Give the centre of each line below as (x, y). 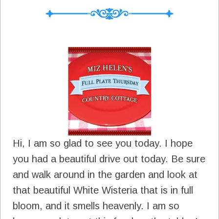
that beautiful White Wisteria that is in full (103, 190)
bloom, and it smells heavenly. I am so (96, 206)
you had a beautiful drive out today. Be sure (109, 159)
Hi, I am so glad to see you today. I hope (103, 143)
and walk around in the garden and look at (105, 174)
